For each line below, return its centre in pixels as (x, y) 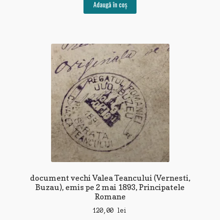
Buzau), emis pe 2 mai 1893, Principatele (110, 187)
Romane (110, 196)
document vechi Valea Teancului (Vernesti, (110, 178)
